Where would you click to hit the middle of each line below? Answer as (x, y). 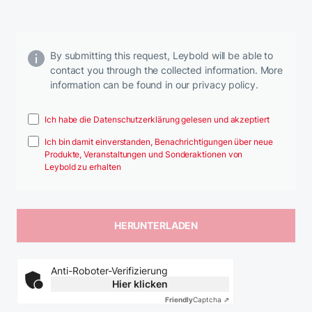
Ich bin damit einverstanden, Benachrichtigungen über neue (159, 141)
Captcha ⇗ (211, 299)
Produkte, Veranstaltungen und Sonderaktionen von (144, 154)
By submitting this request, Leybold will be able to (162, 55)
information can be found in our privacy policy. (154, 84)
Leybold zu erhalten (83, 166)
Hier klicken (140, 283)
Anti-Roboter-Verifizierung (109, 270)
